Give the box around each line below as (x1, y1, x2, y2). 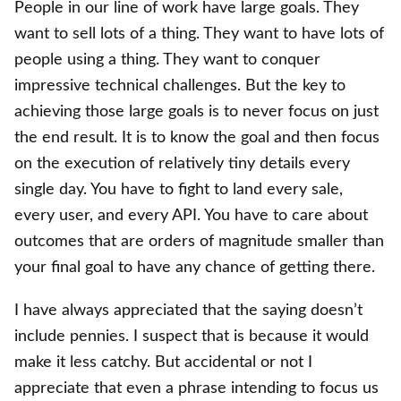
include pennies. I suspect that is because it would (14, 327, 369, 345)
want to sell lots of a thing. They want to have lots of (14, 25, 384, 43)
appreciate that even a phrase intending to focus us (14, 379, 379, 397)
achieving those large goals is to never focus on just (14, 103, 379, 121)
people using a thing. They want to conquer (14, 51, 320, 69)
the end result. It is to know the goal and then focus (14, 129, 380, 147)
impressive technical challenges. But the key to (14, 77, 346, 95)
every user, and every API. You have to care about (14, 207, 368, 225)
